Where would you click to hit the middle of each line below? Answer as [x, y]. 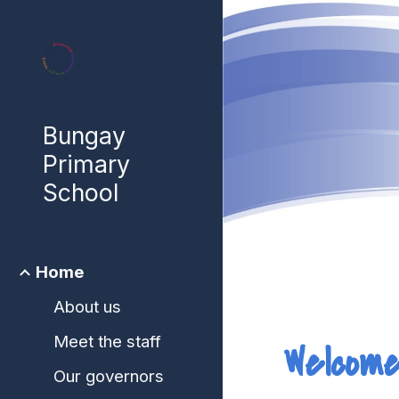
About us [87, 307]
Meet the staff [107, 342]
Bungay [84, 135]
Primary [86, 164]
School [81, 192]
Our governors [109, 376]
